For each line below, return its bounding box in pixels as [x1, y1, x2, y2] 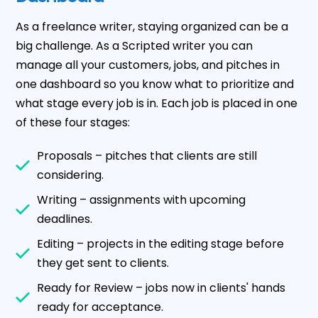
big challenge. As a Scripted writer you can [16, 38, 253, 55]
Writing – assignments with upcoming [37, 192, 246, 209]
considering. [37, 167, 104, 184]
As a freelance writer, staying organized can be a [16, 18, 289, 35]
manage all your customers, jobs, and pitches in [16, 57, 280, 74]
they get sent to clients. [37, 255, 170, 272]
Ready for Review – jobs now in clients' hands [37, 280, 286, 297]
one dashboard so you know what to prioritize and [16, 76, 295, 93]
